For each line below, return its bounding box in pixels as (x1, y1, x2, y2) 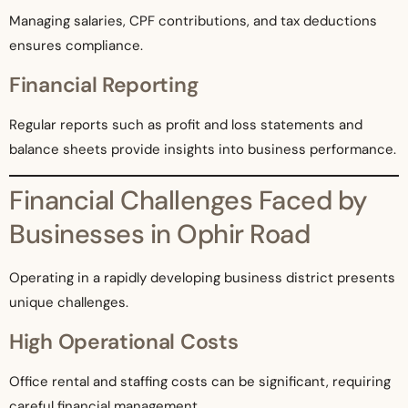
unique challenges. (9, 293, 128, 312)
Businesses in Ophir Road (9, 217, 310, 252)
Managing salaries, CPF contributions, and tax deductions (9, 12, 377, 31)
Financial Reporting (9, 70, 199, 98)
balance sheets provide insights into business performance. (9, 139, 396, 158)
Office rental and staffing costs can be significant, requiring (9, 372, 391, 391)
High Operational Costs (9, 327, 239, 355)
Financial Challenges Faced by (9, 183, 368, 219)
